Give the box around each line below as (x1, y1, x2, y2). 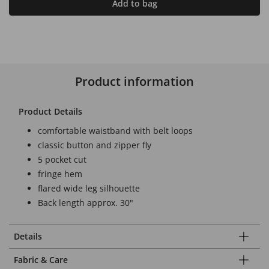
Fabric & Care (14, 253, 68, 265)
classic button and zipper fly (38, 139, 151, 151)
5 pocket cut (38, 153, 86, 165)
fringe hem (38, 168, 82, 180)
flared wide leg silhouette (38, 182, 140, 194)
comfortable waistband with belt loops (38, 124, 193, 136)
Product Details (19, 105, 82, 117)
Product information (75, 73, 194, 89)
